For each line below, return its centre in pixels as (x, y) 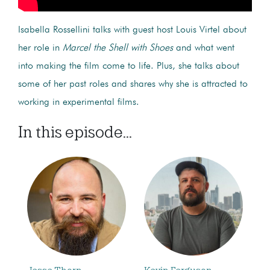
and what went (205, 48)
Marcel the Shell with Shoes (119, 48)
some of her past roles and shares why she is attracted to (133, 84)
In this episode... (75, 132)
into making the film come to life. (86, 66)
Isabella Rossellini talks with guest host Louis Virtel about (132, 30)
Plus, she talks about (198, 66)
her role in (40, 48)
